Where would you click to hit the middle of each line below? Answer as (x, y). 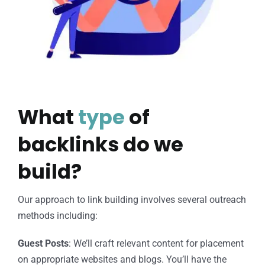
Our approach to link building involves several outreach (132, 199)
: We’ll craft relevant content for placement (156, 243)
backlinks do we (100, 144)
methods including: (57, 215)
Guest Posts (43, 243)
